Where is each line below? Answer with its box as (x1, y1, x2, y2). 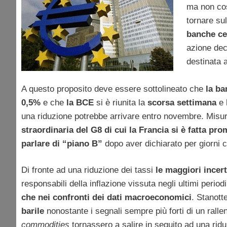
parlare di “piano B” (21, 138, 105, 148)
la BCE (64, 97, 94, 107)
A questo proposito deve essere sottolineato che (21, 84, 206, 94)
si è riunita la (94, 97, 145, 107)
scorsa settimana (145, 97, 216, 107)
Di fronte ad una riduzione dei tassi (21, 165, 156, 175)
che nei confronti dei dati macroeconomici (21, 193, 192, 203)
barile (21, 206, 44, 216)
